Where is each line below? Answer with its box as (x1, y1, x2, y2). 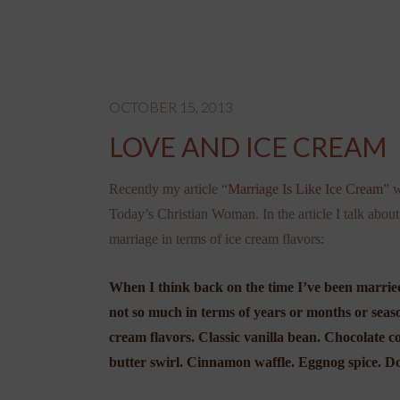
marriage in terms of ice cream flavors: (109, 230, 324, 246)
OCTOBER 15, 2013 (109, 97, 233, 115)
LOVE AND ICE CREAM (109, 129, 387, 162)
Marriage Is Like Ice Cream (228, 180, 383, 196)
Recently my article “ (109, 180, 228, 196)
